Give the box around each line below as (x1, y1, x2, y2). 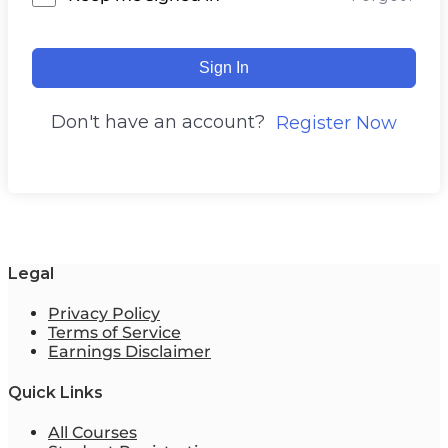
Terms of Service (48, 323, 181, 343)
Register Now (275, 111, 397, 134)
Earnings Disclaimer (48, 342, 211, 362)
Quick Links (8, 382, 103, 402)
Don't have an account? (50, 111, 275, 133)
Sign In (199, 59, 249, 76)
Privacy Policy (48, 304, 160, 324)
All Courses (48, 422, 137, 442)
